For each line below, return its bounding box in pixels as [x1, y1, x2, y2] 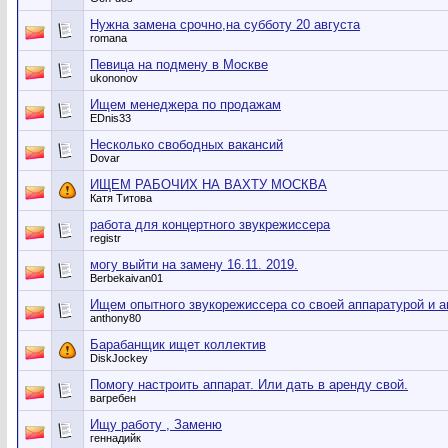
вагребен [90, 392, 136, 404]
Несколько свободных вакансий [90, 137, 283, 152]
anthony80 [90, 312, 141, 324]
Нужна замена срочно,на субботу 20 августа [90, 17, 360, 32]
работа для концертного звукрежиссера [90, 217, 330, 232]
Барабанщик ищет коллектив [90, 337, 266, 352]
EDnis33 [90, 112, 131, 124]
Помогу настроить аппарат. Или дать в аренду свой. [90, 377, 408, 392]
